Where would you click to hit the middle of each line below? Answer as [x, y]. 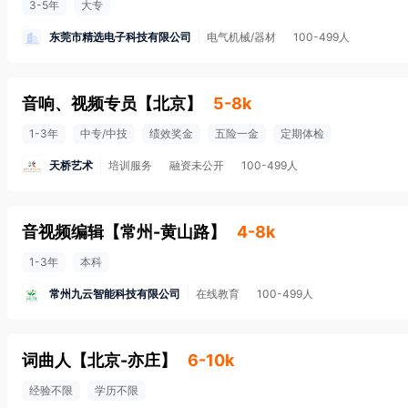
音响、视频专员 [79, 103]
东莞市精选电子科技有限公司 [120, 36]
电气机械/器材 [241, 37]
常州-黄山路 [165, 232]
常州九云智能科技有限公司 [115, 293]
